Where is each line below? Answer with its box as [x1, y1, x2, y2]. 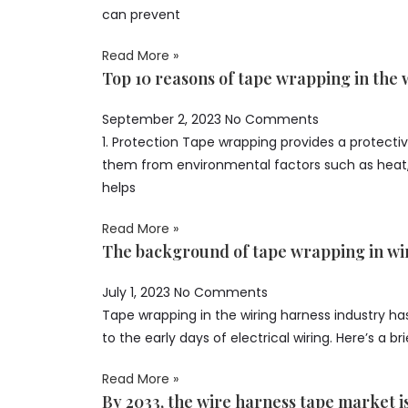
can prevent [102, 5, 180, 24]
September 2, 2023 [102, 110, 225, 128]
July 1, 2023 [102, 283, 174, 301]
